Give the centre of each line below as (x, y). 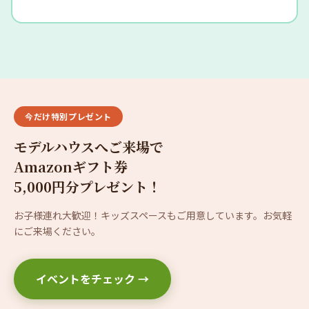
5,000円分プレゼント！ (88, 186)
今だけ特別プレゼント (68, 116)
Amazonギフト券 (71, 166)
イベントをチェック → (92, 278)
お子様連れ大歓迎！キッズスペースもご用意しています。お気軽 (153, 215)
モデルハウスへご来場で (89, 146)
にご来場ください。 (57, 231)
